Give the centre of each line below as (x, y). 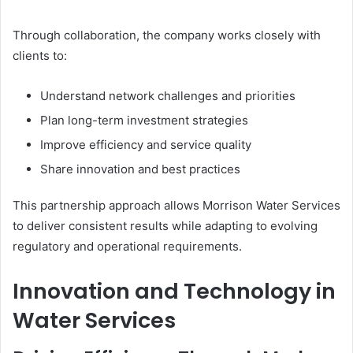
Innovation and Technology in (174, 291)
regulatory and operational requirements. (127, 246)
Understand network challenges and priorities (168, 95)
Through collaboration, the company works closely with (167, 35)
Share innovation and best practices (140, 169)
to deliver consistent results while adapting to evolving (165, 225)
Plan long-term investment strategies (144, 120)
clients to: (40, 55)
